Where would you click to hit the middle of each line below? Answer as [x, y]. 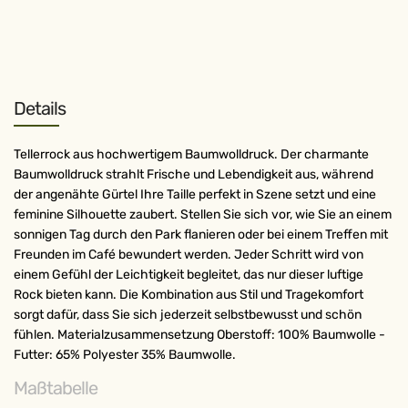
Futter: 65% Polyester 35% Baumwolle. [125, 355]
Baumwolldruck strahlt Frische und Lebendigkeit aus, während [194, 174]
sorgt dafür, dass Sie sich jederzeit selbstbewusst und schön [188, 315]
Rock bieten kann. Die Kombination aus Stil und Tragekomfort [189, 295]
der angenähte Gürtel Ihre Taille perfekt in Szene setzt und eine [195, 194]
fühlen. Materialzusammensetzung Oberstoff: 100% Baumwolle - [199, 335]
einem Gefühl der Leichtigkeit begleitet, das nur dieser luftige [189, 275]
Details [40, 108]
